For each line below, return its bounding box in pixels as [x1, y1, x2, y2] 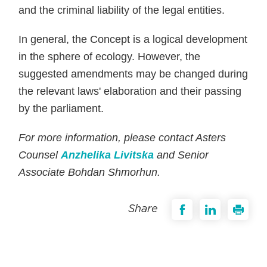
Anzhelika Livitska [61, 149, 154, 161]
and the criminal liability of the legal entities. [18, 4, 225, 16]
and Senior [154, 149, 209, 161]
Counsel [18, 149, 61, 161]
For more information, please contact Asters [18, 132, 226, 144]
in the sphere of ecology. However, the [18, 51, 201, 63]
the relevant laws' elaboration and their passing [18, 85, 242, 97]
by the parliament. [18, 103, 104, 114]
